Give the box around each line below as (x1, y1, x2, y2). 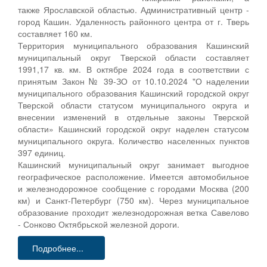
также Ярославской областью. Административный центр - (18, 3, 249, 15)
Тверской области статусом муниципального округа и (18, 98, 249, 111)
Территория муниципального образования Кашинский (18, 39, 249, 51)
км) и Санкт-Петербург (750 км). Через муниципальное (18, 194, 249, 206)
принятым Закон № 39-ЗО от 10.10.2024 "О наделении (18, 74, 249, 87)
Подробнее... (32, 241, 83, 254)
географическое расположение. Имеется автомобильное (18, 170, 249, 182)
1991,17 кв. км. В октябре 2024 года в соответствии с (18, 63, 249, 75)
